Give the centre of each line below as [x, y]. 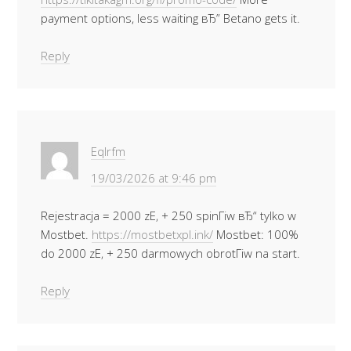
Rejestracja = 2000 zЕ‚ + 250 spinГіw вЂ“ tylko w [168, 215]
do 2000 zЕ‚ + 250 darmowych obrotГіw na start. [170, 253]
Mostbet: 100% [256, 234]
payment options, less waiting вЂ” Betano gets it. [170, 18]
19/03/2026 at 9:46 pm [154, 178]
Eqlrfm [108, 151]
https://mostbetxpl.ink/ [152, 234]
